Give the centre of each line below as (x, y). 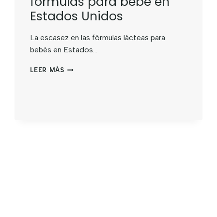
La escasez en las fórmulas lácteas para (98, 38)
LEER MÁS (47, 70)
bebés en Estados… (64, 50)
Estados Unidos (77, 16)
